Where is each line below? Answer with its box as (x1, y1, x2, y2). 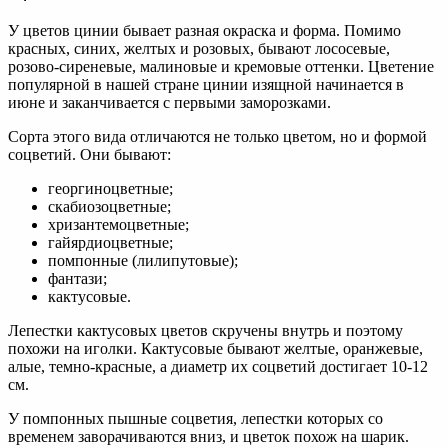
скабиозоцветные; (48, 198, 171, 216)
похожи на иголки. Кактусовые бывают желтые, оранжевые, (8, 340, 423, 358)
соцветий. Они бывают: (8, 146, 171, 164)
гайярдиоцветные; (48, 234, 173, 252)
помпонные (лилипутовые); (48, 252, 238, 270)
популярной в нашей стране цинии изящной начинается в (8, 76, 404, 94)
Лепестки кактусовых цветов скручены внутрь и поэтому (8, 322, 403, 340)
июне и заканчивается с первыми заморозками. (8, 94, 331, 112)
